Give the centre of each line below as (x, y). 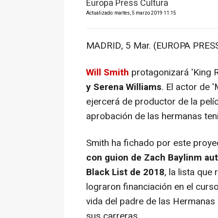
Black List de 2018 (125, 173)
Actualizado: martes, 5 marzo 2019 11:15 (131, 13)
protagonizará (160, 73)
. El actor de (186, 87)
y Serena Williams (124, 87)
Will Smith (108, 73)
